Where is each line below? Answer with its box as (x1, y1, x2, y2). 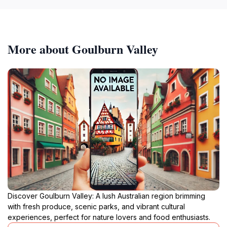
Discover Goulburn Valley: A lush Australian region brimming (8, 191, 205, 200)
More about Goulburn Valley (8, 40, 158, 58)
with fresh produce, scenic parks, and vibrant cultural (8, 202, 185, 211)
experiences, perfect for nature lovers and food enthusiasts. (8, 212, 210, 221)
